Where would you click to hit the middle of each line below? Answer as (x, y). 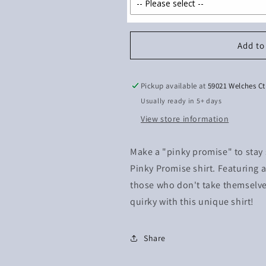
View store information (185, 119)
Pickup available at (175, 86)
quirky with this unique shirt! (192, 202)
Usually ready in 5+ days (181, 101)
